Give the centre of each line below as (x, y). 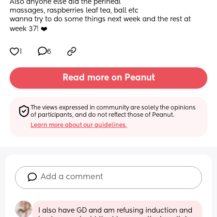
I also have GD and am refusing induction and (116, 210)
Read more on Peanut (108, 78)
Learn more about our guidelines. (79, 125)
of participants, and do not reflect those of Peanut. (103, 115)
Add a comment (72, 177)
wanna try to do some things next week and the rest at (100, 20)
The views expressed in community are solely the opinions (113, 108)
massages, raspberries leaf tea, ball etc (75, 11)
